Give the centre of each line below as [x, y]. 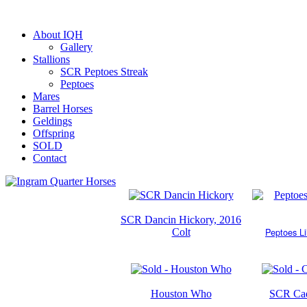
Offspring [54, 133]
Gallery [76, 47]
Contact [50, 158]
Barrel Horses [63, 109]
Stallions [51, 59]
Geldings [52, 121]
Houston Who [181, 293]
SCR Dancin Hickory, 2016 [181, 219]
